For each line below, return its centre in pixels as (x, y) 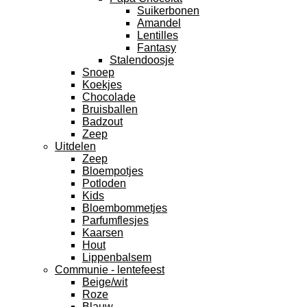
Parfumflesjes (115, 220)
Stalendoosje (142, 60)
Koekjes (102, 85)
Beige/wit (105, 282)
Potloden (104, 183)
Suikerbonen (168, 11)
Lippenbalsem (117, 257)
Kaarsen (103, 233)
